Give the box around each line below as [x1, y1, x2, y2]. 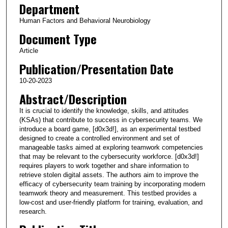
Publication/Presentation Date [19, 59, 174, 78]
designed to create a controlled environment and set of [19, 134, 180, 142]
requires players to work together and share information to [19, 161, 189, 169]
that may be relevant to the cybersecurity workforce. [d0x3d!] [19, 152, 199, 160]
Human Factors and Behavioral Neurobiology [19, 16, 151, 24]
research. [19, 207, 47, 215]
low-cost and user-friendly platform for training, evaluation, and [19, 198, 203, 206]
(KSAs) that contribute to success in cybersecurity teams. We [19, 116, 203, 124]
